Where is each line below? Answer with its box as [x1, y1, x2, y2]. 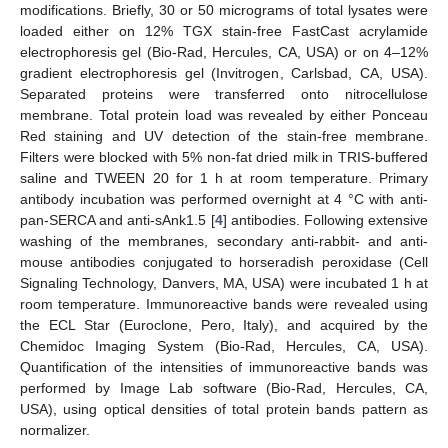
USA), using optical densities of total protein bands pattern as [20, 401, 428, 418]
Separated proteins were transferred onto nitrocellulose [20, 86, 428, 103]
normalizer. [20, 422, 90, 439]
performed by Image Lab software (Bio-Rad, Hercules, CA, [20, 380, 428, 397]
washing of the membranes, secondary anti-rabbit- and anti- [20, 233, 428, 250]
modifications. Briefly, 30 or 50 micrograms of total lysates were [20, 2, 428, 19]
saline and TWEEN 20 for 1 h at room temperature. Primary [20, 170, 428, 187]
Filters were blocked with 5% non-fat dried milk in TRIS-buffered [20, 149, 428, 166]
